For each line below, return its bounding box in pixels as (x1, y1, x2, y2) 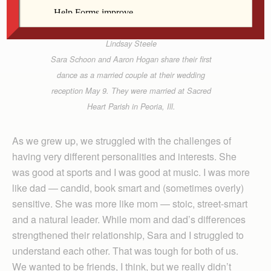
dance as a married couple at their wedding (57, 70, 205, 80)
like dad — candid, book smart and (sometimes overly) (12, 181, 244, 195)
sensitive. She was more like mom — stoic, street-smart (12, 197, 247, 211)
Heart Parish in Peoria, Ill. (87, 101, 175, 112)
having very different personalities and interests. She (12, 149, 237, 163)
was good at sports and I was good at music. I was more (12, 165, 250, 179)
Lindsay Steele (105, 38, 157, 49)
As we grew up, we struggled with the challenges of (12, 134, 231, 148)
